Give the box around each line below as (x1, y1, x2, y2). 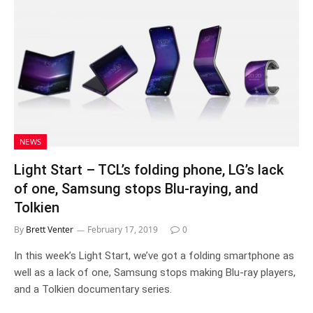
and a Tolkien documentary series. (14, 283, 172, 296)
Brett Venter (26, 224, 73, 235)
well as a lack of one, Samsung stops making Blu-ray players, (14, 266, 296, 279)
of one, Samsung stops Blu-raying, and (14, 180, 259, 197)
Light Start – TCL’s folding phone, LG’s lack (14, 161, 284, 178)
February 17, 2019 (87, 224, 158, 235)
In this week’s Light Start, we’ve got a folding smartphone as (14, 249, 294, 262)
